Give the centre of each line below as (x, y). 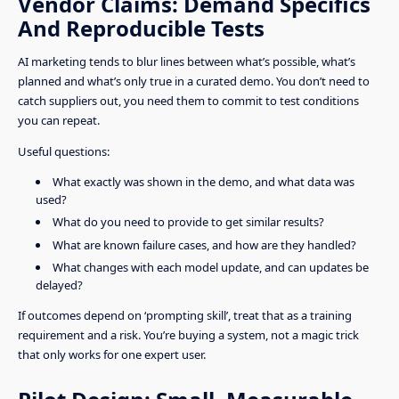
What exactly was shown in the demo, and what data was (203, 182)
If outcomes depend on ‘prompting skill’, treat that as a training (185, 315)
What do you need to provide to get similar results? (188, 222)
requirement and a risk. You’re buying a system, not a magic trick (188, 334)
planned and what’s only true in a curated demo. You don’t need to (194, 81)
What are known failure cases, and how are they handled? (204, 244)
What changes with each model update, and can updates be (210, 267)
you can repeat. (59, 121)
